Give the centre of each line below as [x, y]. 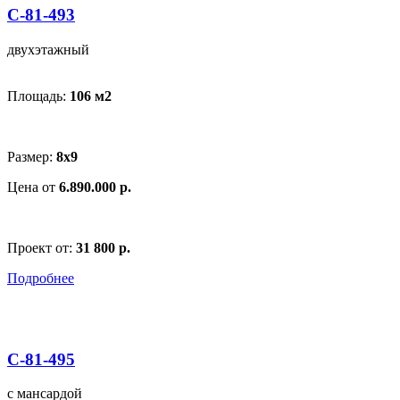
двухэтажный [48, 49]
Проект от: [42, 247]
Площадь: [38, 96]
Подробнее [41, 278]
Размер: [32, 156]
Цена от [33, 187]
